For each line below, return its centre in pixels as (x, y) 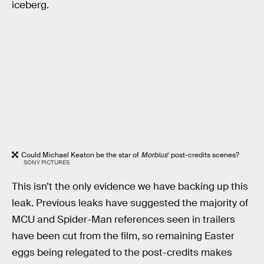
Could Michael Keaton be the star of (81, 155)
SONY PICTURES (46, 162)
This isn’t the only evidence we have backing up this (130, 186)
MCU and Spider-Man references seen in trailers (123, 219)
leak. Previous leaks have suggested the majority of (130, 203)
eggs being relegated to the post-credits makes (122, 252)
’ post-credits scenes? (203, 155)
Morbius (154, 155)
